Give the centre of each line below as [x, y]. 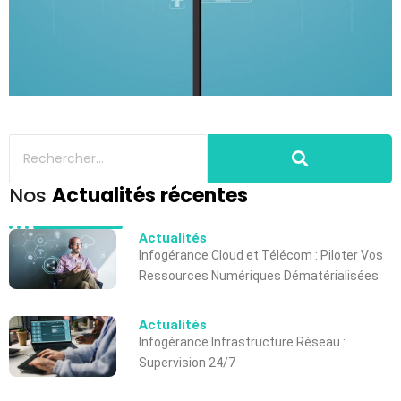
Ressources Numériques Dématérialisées [259, 275]
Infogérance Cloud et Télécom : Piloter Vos [261, 255]
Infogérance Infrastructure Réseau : [242, 342]
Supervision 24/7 [187, 363]
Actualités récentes [150, 195]
